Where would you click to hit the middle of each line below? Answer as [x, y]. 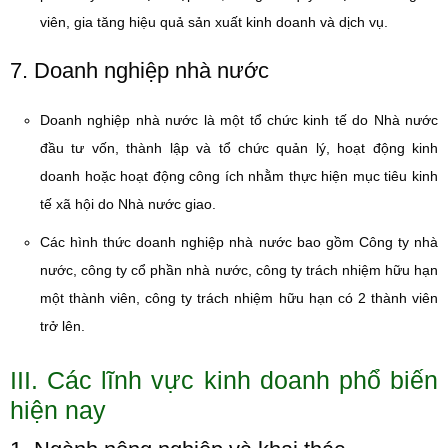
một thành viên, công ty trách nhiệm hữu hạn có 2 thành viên [239, 298]
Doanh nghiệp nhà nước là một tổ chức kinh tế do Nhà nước [239, 120]
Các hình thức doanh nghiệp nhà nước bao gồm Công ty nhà [239, 242]
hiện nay [58, 410]
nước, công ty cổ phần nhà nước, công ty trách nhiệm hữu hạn [239, 270]
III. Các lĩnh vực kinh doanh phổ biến [224, 380]
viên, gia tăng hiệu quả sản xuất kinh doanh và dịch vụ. [214, 22]
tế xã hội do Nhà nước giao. [128, 204]
